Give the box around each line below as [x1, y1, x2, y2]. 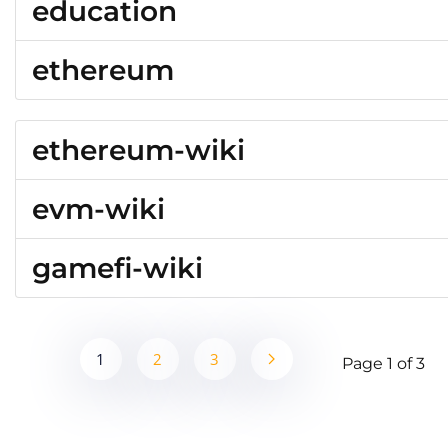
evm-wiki [32, 192, 165, 226]
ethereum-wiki [32, 133, 245, 167]
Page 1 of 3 [342, 354, 425, 373]
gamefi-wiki [32, 251, 203, 285]
